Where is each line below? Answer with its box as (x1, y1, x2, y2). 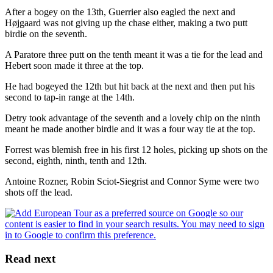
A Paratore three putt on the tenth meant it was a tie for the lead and (5, 49, 263, 60)
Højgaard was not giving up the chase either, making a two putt (5, 17, 247, 28)
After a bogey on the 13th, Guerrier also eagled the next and (5, 6, 235, 17)
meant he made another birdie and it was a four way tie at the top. (5, 123, 255, 134)
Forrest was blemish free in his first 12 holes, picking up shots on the (5, 144, 268, 155)
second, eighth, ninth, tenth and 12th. (5, 155, 147, 166)
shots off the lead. (5, 186, 73, 197)
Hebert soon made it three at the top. (5, 60, 144, 71)
